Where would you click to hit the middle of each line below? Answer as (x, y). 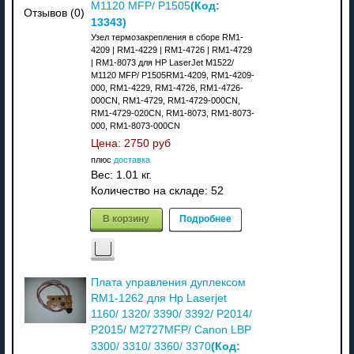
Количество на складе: (151, 190)
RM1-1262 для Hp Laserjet (158, 298)
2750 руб (147, 143)
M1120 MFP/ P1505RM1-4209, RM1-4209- (172, 75)
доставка (132, 159)
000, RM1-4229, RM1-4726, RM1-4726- (167, 87)
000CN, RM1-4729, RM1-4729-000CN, (165, 100)
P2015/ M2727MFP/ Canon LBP (171, 330)
